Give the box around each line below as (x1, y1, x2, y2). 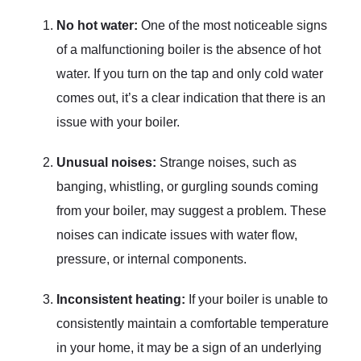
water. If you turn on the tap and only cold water (56, 66, 323, 81)
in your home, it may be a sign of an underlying (56, 340, 322, 355)
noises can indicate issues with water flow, (56, 227, 297, 242)
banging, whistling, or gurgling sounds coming (56, 179, 318, 193)
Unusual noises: (56, 155, 156, 169)
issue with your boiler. (56, 114, 180, 129)
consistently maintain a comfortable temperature (56, 316, 329, 330)
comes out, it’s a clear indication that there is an (56, 90, 326, 105)
